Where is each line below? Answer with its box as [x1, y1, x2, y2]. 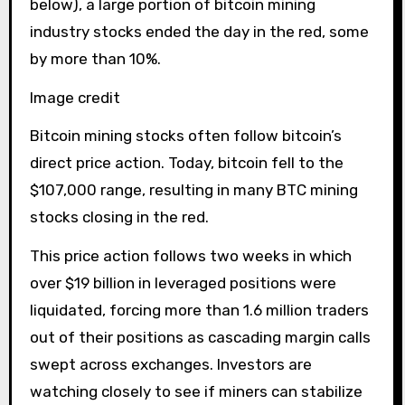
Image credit [29, 88, 120, 107]
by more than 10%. [29, 49, 161, 68]
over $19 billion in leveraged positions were [29, 274, 336, 293]
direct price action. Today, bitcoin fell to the [29, 154, 344, 173]
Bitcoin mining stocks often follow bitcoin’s [29, 127, 342, 146]
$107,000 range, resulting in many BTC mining [29, 181, 358, 200]
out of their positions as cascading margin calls [29, 328, 371, 347]
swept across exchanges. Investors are [29, 355, 312, 374]
